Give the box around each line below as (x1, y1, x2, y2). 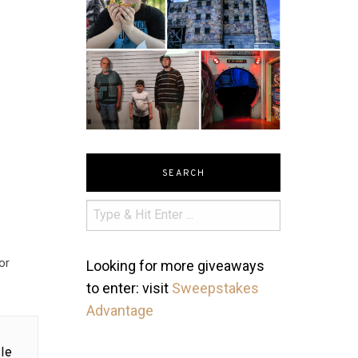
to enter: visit (86, 279, 173, 296)
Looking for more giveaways (86, 257, 265, 274)
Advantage (86, 301, 154, 319)
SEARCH (161, 167, 205, 179)
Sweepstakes (172, 279, 260, 296)
